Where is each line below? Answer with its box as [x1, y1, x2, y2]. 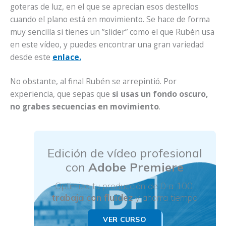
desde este [10, 51, 52, 63]
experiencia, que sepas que [10, 88, 112, 99]
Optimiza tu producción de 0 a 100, [54, 180, 195, 192]
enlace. [52, 51, 81, 63]
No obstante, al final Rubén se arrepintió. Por [10, 75, 177, 87]
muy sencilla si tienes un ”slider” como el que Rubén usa [10, 26, 214, 37]
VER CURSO [103, 214, 147, 224]
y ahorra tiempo [133, 191, 198, 203]
